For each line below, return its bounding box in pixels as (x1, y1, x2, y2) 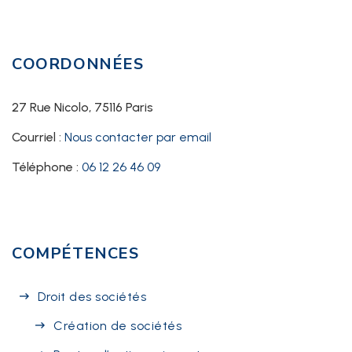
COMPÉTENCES (12, 243, 139, 265)
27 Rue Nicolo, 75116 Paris (12, 100, 153, 115)
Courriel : (12, 130, 64, 145)
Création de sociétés (53, 318, 182, 334)
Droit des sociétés (38, 289, 147, 305)
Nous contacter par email (64, 130, 211, 145)
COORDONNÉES (12, 53, 144, 75)
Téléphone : (12, 159, 82, 175)
